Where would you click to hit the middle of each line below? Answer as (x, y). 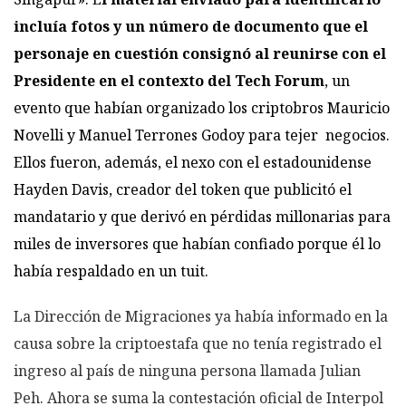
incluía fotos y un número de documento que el (191, 26)
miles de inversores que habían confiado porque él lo (197, 243)
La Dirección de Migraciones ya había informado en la (201, 316)
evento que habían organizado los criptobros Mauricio (202, 107)
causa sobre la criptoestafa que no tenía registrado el (198, 343)
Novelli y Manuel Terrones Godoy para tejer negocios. (202, 135)
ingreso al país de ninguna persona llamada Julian (187, 370)
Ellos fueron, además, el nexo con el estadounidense (193, 162)
